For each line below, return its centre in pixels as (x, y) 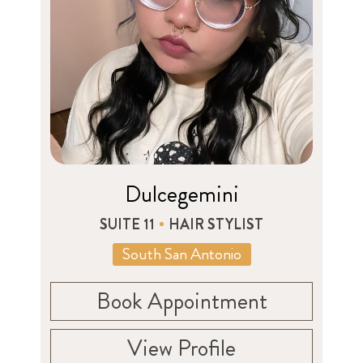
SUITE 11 (127, 224)
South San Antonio (181, 254)
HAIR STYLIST (216, 224)
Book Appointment (181, 301)
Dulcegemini (181, 194)
